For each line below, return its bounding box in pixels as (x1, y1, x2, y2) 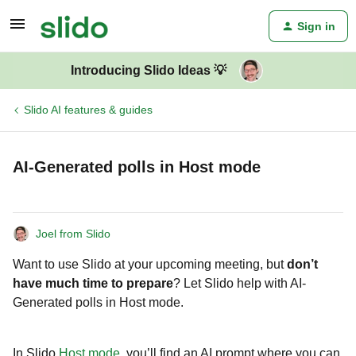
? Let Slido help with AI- (173, 277, 306, 290)
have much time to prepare (13, 277, 173, 290)
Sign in (297, 20, 335, 33)
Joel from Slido (36, 227, 110, 240)
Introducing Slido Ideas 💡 (71, 64, 226, 77)
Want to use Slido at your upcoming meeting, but (13, 257, 287, 271)
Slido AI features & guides (24, 103, 153, 116)
